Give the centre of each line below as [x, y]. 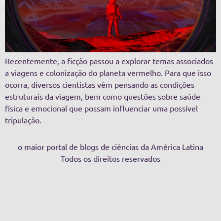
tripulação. [23, 120]
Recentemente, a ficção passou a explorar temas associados [109, 60]
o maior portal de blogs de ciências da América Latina [110, 147]
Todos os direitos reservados [110, 159]
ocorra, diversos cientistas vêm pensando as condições [100, 84]
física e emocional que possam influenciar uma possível [101, 108]
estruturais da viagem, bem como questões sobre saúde [103, 96]
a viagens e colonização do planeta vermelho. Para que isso [108, 72]
